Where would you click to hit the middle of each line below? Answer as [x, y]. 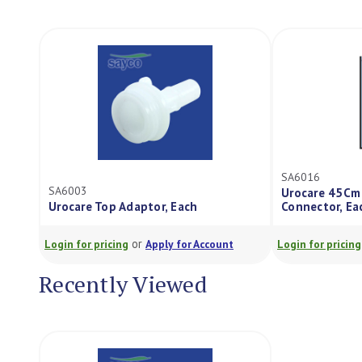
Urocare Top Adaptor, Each [123, 206]
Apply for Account [189, 244]
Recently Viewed [123, 284]
